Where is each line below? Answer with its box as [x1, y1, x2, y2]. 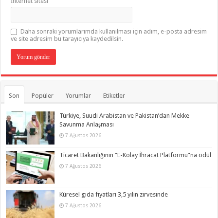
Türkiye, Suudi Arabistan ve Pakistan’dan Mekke [59, 112, 190, 119]
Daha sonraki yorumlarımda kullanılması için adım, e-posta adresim [20, 28, 207, 35]
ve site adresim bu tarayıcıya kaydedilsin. [11, 35, 124, 42]
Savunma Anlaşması [59, 121, 114, 128]
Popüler [32, 92, 54, 99]
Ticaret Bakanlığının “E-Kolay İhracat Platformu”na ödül [59, 151, 212, 159]
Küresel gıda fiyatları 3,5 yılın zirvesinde [59, 191, 168, 199]
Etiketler [103, 92, 126, 99]
